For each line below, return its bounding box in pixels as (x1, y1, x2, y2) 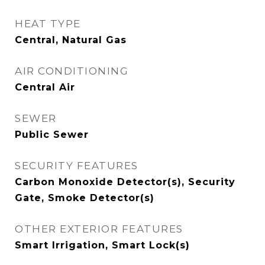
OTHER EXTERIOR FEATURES (15, 223, 183, 235)
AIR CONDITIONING (15, 65, 128, 77)
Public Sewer (15, 129, 89, 140)
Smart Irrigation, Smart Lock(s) (15, 240, 190, 251)
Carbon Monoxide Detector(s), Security (15, 176, 235, 188)
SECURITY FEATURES (15, 160, 138, 172)
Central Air (15, 82, 75, 93)
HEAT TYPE (15, 18, 81, 30)
